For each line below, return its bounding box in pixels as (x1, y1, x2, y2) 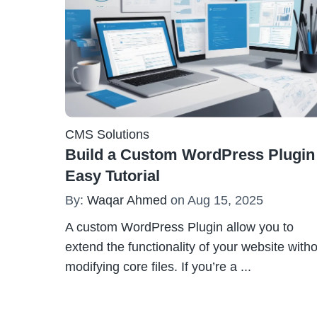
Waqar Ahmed (87, 192, 167, 207)
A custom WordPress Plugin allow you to (65, 219, 294, 234)
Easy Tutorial (65, 166, 160, 185)
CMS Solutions (65, 127, 149, 142)
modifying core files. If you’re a (65, 259, 237, 274)
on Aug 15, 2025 (167, 192, 263, 207)
